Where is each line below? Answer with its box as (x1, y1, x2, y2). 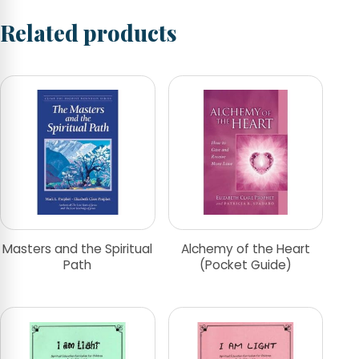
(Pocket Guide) (199, 256, 292, 274)
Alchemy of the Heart (180, 240, 310, 258)
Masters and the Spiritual (2, 240, 153, 258)
